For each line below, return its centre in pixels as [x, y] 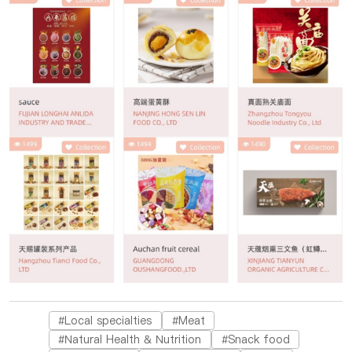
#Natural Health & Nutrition [130, 339]
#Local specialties [105, 320]
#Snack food [255, 339]
